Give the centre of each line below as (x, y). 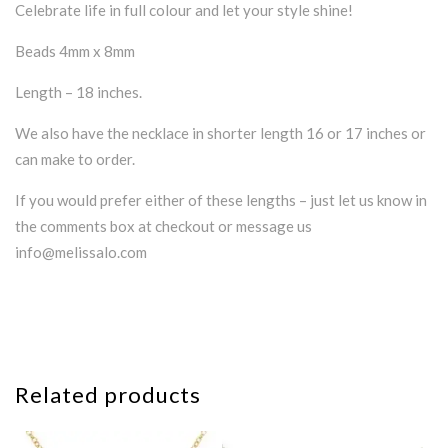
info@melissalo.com (81, 252)
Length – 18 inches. (78, 92)
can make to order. (75, 159)
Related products (108, 395)
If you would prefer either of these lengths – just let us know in (221, 200)
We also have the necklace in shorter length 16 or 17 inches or (220, 133)
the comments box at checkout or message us (163, 226)
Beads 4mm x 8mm (75, 51)
